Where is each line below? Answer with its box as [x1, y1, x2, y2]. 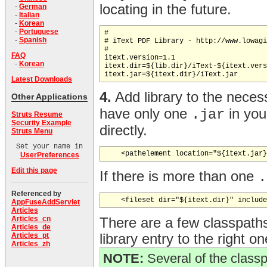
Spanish [19, 36, 46, 45]
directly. [100, 123, 147, 139]
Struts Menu [11, 127, 52, 136]
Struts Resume [11, 110, 63, 119]
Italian [19, 11, 39, 20]
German [19, 2, 46, 11]
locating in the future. [100, 2, 231, 18]
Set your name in [16, 142, 83, 151]
